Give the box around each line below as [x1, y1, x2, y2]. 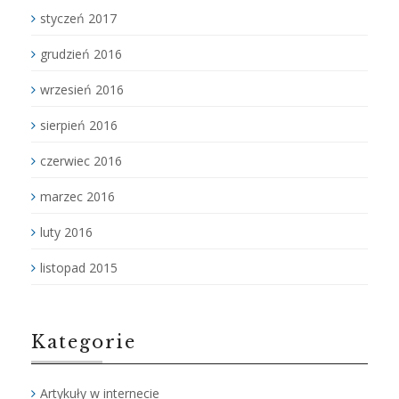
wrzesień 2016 [40, 81, 124, 98]
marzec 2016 [40, 188, 115, 205]
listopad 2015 [40, 259, 118, 276]
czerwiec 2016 [40, 152, 122, 169]
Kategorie [31, 331, 136, 353]
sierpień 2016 [40, 117, 118, 134]
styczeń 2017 [40, 10, 117, 27]
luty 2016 [40, 224, 93, 240]
